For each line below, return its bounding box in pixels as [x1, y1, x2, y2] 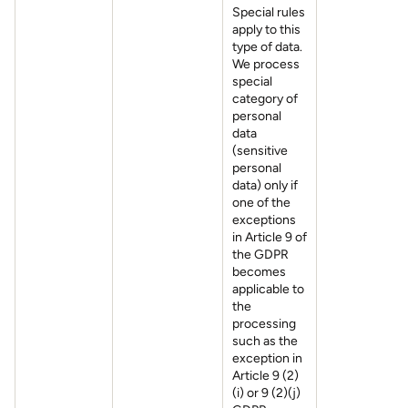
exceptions [232, 212, 296, 228]
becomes [232, 264, 286, 280]
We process [232, 56, 300, 72]
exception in [232, 351, 302, 366]
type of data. [232, 39, 302, 55]
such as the [232, 333, 298, 349]
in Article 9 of [232, 229, 307, 245]
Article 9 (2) [232, 368, 299, 383]
